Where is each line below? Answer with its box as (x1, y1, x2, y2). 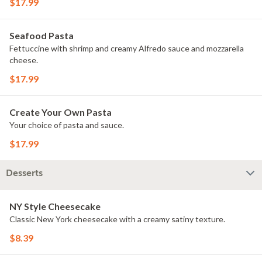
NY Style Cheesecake (9, 201, 101, 212)
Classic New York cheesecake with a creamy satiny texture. (9, 214, 225, 224)
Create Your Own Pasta (9, 106, 112, 118)
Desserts (6, 168, 43, 178)
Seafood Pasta (9, 30, 74, 41)
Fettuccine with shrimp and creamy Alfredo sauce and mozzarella (9, 43, 244, 53)
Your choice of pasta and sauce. (9, 120, 124, 130)
